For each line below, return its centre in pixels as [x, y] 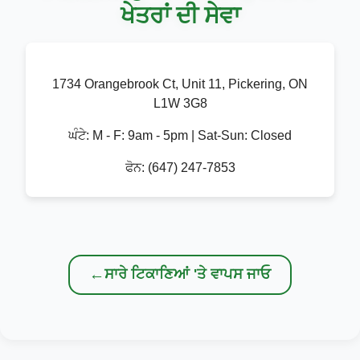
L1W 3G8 [180, 103]
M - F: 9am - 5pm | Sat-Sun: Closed [192, 135]
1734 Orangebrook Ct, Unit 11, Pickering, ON [180, 84]
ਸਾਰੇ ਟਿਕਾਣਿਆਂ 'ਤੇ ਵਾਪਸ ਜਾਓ [188, 274]
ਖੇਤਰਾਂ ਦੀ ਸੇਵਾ [180, 15]
